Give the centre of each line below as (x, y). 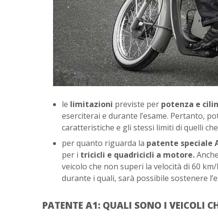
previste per (137, 104)
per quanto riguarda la (104, 143)
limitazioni (91, 104)
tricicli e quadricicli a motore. (138, 155)
